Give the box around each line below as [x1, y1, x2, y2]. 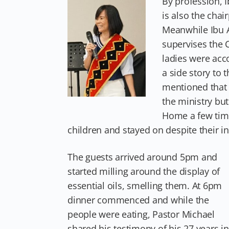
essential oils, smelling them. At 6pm [67, 179, 222, 192]
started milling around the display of [67, 165, 220, 177]
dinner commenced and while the [67, 193, 209, 206]
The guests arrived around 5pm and [67, 150, 218, 163]
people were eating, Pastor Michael [67, 208, 215, 220]
